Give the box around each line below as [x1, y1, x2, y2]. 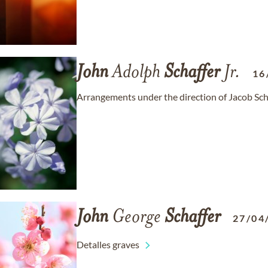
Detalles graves [77, 239, 139, 250]
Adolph [108, 63, 164, 83]
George [108, 208, 165, 227]
